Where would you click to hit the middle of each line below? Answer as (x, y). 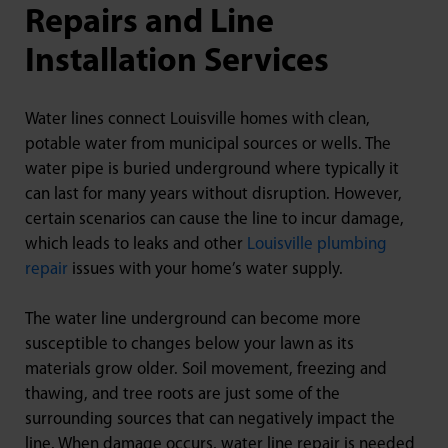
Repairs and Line (149, 24)
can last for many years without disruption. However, (213, 195)
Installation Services (177, 63)
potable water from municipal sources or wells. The (208, 145)
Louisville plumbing (317, 245)
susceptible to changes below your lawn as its (189, 345)
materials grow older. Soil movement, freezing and (206, 370)
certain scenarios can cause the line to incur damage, (214, 220)
